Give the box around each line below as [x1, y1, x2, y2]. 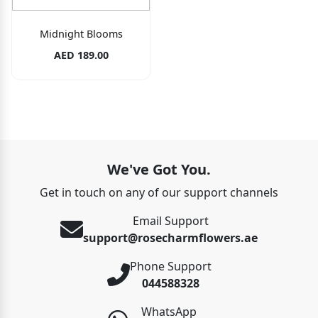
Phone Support [129, 258, 212, 274]
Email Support [132, 212, 209, 229]
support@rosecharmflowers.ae [83, 229, 258, 246]
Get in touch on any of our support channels [40, 184, 278, 200]
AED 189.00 [53, 48, 109, 62]
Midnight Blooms [39, 26, 123, 40]
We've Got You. [107, 159, 211, 179]
